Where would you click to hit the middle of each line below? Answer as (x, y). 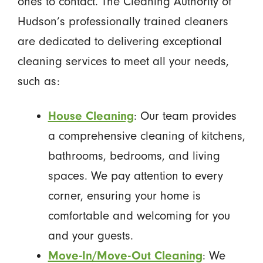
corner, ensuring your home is (124, 195)
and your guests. (90, 235)
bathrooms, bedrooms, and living (134, 156)
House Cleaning (91, 116)
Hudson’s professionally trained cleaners (123, 22)
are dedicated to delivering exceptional (119, 42)
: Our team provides (185, 116)
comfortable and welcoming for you (139, 215)
